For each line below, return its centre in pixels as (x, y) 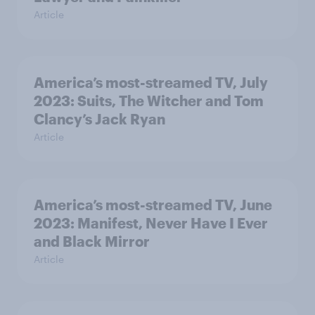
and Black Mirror (92, 242)
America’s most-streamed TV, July (151, 83)
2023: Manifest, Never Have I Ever (151, 223)
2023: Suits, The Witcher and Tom (149, 101)
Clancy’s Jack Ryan (99, 119)
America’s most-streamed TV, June (153, 205)
